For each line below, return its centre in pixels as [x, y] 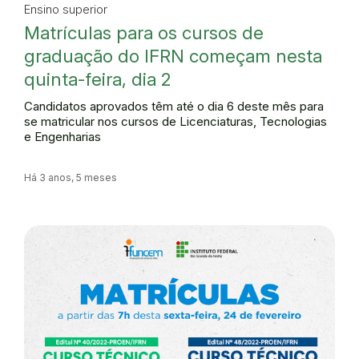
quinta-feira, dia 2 [97, 79]
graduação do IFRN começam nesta [173, 56]
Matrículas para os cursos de [144, 32]
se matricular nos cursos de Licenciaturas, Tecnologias [175, 121]
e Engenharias [63, 137]
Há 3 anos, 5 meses [71, 177]
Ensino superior [66, 9]
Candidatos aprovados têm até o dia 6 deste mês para [174, 106]
